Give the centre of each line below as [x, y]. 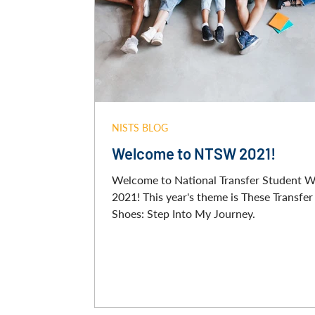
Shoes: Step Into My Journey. [184, 213]
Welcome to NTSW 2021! [194, 153]
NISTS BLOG [140, 128]
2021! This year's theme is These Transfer [212, 197]
